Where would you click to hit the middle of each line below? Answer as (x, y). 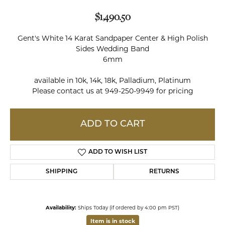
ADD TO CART (113, 124)
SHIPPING (62, 172)
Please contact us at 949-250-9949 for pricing (113, 91)
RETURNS (164, 172)
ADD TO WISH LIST (118, 152)
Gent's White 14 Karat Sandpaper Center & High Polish (113, 38)
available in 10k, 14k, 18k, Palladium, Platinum (113, 80)
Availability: (61, 207)
